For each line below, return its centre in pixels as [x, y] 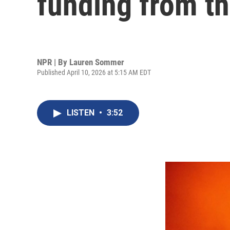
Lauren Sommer [97, 62]
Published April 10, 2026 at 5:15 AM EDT [94, 72]
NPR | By [53, 62]
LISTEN [82, 113]
